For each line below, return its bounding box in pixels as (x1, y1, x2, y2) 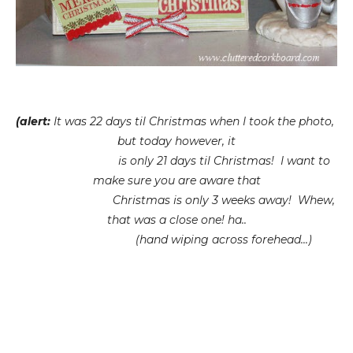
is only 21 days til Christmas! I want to (23, 153, 330, 168)
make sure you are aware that (92, 173, 261, 188)
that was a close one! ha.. (106, 212, 247, 227)
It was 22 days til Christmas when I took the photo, (54, 113, 337, 128)
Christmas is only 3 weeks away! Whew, (18, 192, 335, 207)
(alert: (16, 113, 54, 128)
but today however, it (117, 133, 236, 148)
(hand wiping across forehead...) (41, 232, 312, 247)
